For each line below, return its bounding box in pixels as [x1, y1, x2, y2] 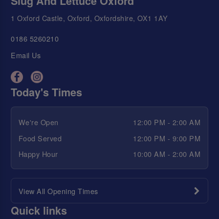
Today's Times [11, 84, 83, 100]
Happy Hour [18, 149, 58, 159]
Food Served [18, 132, 62, 143]
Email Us [11, 50, 41, 61]
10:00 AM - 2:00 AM [133, 149, 201, 159]
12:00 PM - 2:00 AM [133, 117, 201, 128]
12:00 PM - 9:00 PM [133, 132, 201, 143]
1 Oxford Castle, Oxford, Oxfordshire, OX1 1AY [11, 12, 168, 23]
